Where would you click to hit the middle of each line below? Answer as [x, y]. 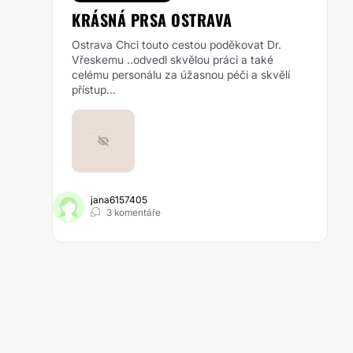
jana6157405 [119, 200]
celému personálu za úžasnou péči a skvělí [181, 74]
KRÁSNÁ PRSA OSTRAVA [152, 20]
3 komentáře [134, 212]
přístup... [94, 89]
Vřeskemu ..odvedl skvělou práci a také [173, 59]
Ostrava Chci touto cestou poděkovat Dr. [176, 45]
